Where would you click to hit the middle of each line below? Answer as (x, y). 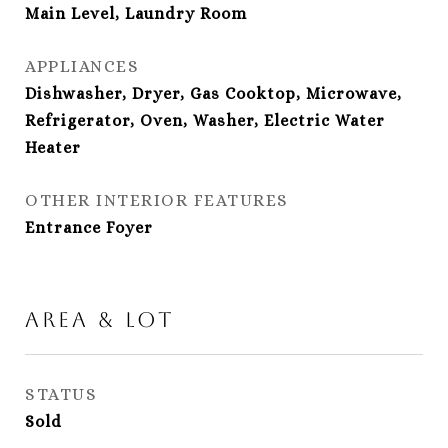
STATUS (61, 394)
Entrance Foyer (89, 227)
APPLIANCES (82, 66)
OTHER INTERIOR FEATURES (157, 200)
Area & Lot (100, 319)
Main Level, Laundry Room (136, 13)
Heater (53, 147)
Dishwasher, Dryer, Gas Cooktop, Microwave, (213, 93)
